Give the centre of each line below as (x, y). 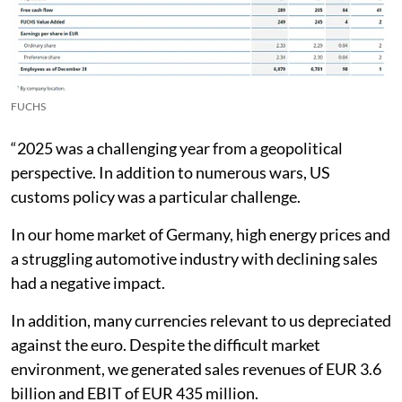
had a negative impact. (88, 282)
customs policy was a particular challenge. (156, 196)
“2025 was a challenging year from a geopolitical (177, 148)
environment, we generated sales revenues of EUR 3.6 (196, 368)
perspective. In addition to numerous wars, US (170, 172)
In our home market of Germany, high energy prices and (201, 234)
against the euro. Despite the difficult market (166, 344)
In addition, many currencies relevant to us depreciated (201, 320)
